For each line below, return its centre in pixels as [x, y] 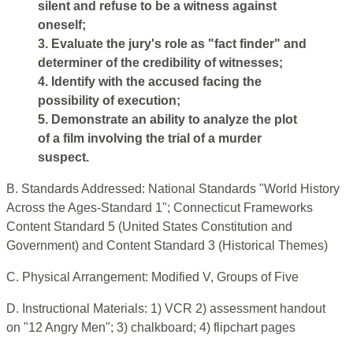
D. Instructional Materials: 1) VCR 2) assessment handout [166, 309]
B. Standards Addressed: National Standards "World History [173, 189]
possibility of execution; [109, 101]
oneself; [62, 25]
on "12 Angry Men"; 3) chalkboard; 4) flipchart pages [151, 328]
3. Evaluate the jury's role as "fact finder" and [172, 44]
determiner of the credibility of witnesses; [160, 63]
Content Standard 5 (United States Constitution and [149, 227]
